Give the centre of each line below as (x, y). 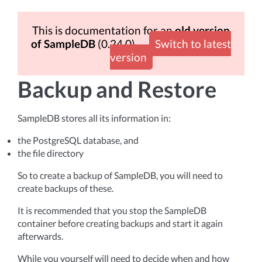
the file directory (51, 153)
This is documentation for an (104, 30)
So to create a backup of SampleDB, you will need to (120, 175)
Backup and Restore (117, 89)
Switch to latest (193, 44)
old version (202, 30)
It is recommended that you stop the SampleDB (112, 210)
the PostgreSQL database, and (78, 140)
